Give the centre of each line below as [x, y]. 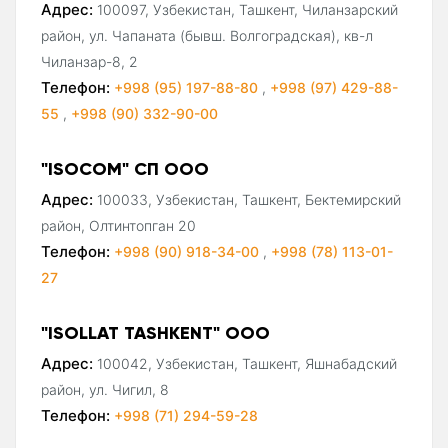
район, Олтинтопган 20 [118, 225]
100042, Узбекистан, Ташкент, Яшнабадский [247, 363]
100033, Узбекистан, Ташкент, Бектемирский [249, 199]
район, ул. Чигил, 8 [105, 389]
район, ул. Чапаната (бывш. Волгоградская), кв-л [207, 35]
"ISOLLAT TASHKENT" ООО [155, 332]
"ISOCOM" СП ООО [125, 168]
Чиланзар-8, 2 [89, 61]
